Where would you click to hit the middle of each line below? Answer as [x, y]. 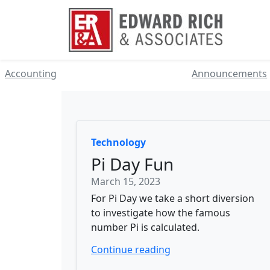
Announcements [230, 74]
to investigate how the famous [161, 213]
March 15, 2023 [126, 181]
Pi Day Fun [132, 164]
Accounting [31, 74]
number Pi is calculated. [145, 227]
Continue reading [131, 250]
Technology [118, 142]
